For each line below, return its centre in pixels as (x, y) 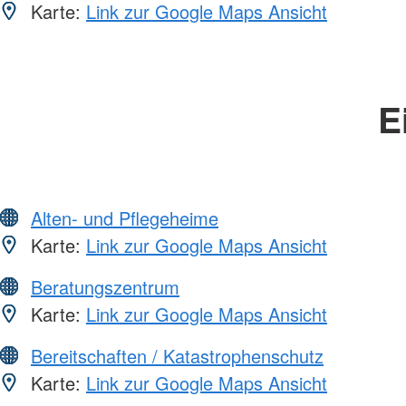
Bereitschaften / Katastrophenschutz (177, 355)
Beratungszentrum (105, 286)
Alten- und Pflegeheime (125, 217)
